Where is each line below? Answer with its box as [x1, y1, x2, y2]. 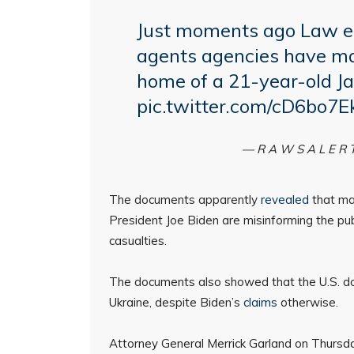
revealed [261, 192, 309, 207]
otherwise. [277, 295, 338, 310]
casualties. [109, 233, 167, 248]
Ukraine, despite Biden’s [109, 295, 243, 310]
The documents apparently [109, 192, 261, 207]
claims [243, 295, 277, 310]
